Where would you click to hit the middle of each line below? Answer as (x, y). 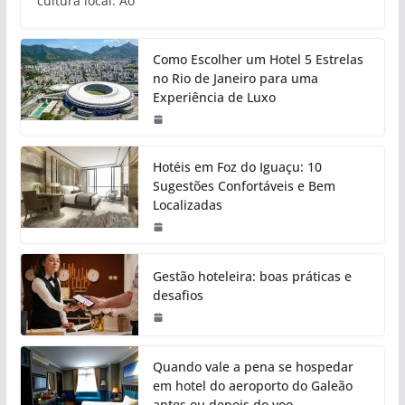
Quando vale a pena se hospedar (253, 366)
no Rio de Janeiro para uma (235, 78)
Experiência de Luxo (214, 97)
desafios (178, 295)
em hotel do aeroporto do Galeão (252, 385)
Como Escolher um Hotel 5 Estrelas (258, 59)
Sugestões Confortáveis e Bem (244, 185)
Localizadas (187, 204)
